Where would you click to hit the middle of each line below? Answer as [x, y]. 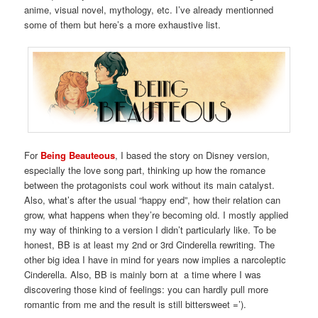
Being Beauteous [78, 155]
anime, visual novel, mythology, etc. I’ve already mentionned [149, 10]
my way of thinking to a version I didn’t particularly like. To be [150, 230]
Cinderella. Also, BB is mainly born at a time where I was [143, 275]
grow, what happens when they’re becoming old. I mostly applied [157, 215]
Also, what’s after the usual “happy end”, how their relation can [153, 200]
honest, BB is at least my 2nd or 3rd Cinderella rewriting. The [150, 245]
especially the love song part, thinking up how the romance [145, 170]
